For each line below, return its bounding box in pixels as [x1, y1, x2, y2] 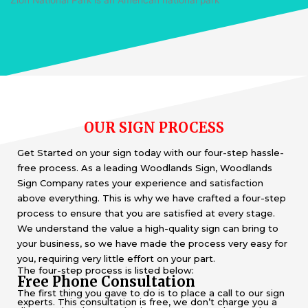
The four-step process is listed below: [17, 264, 194, 276]
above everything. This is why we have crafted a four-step [17, 192, 286, 203]
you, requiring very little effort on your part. [17, 252, 215, 264]
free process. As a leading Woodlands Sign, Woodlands [17, 162, 272, 173]
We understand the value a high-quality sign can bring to [17, 222, 278, 234]
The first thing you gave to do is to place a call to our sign [17, 287, 285, 298]
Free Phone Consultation [17, 272, 195, 290]
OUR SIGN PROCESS [84, 118, 224, 136]
